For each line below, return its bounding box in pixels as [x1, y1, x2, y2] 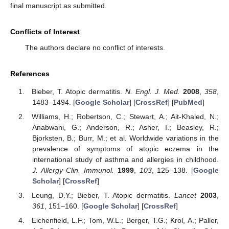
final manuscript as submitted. [10, 2, 107, 10]
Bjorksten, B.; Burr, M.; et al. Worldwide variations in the [32, 133, 219, 142]
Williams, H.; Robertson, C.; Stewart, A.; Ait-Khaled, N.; [32, 112, 219, 121]
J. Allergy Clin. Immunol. [32, 166, 114, 174]
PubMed [173, 98, 202, 106]
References [10, 70, 50, 78]
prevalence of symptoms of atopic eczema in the [32, 144, 219, 153]
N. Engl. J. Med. [125, 87, 180, 96]
